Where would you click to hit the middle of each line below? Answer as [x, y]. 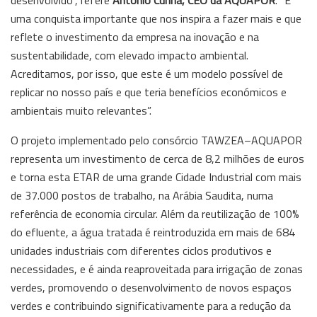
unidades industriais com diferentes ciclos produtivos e [141, 250]
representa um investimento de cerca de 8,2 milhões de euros [157, 158]
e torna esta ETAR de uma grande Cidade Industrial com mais [156, 177]
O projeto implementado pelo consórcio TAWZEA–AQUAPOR [156, 140]
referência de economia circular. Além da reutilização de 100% [155, 213]
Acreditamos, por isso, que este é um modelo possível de [147, 73]
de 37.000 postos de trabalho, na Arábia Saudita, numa [142, 195]
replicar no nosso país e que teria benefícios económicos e [149, 92]
